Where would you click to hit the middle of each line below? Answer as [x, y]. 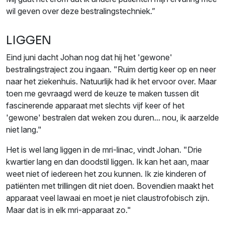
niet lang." [24, 129]
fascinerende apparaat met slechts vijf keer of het [95, 105]
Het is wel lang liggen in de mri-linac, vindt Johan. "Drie [104, 149]
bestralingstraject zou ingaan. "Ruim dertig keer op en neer [111, 69]
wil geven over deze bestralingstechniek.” [81, 11]
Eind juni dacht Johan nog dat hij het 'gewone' [89, 57]
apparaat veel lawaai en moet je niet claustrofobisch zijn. [108, 198]
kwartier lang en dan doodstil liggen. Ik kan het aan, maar [107, 161]
